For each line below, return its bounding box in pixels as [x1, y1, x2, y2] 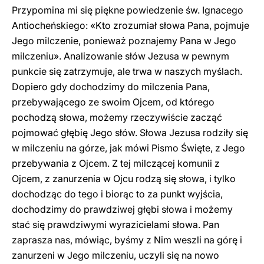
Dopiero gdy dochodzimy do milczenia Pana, [12, 81, 210, 93]
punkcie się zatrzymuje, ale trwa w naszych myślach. [12, 65, 242, 77]
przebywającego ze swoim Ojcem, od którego [12, 96, 214, 108]
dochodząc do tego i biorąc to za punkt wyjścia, [12, 188, 223, 200]
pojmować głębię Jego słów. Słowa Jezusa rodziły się [12, 127, 248, 138]
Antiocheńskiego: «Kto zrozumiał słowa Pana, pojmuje [12, 19, 249, 31]
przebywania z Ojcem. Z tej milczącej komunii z [12, 157, 220, 169]
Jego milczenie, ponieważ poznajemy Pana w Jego [12, 35, 236, 47]
